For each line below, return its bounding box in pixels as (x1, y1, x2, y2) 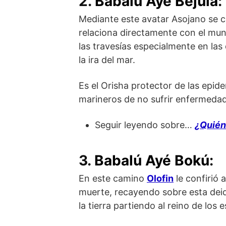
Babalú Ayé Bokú (94, 152, 209, 169)
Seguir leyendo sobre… (95, 120, 195, 131)
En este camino (79, 173, 147, 184)
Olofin (147, 173, 174, 184)
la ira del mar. (79, 54, 135, 66)
